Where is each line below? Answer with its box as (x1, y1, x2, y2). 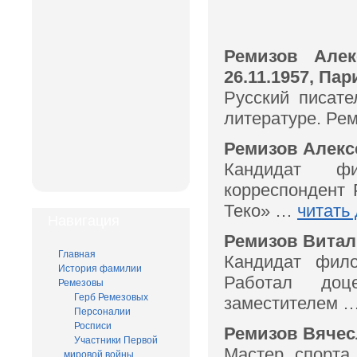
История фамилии (58, 262, 142, 274)
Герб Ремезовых (74, 291, 148, 303)
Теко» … (224, 201, 297, 221)
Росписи (74, 320, 112, 331)
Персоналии (74, 305, 131, 317)
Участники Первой (74, 334, 158, 346)
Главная (58, 248, 96, 260)
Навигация (48, 212, 120, 229)
